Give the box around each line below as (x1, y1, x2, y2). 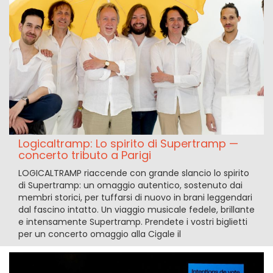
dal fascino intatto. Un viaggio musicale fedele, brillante (18, 203, 255, 216)
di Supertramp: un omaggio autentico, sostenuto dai (18, 179, 243, 191)
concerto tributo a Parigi (18, 147, 151, 163)
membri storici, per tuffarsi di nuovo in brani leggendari (18, 191, 252, 204)
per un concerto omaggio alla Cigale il (18, 227, 181, 240)
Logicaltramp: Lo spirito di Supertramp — (18, 135, 238, 151)
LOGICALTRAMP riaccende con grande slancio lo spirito (18, 166, 249, 179)
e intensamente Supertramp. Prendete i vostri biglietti (18, 215, 247, 228)
